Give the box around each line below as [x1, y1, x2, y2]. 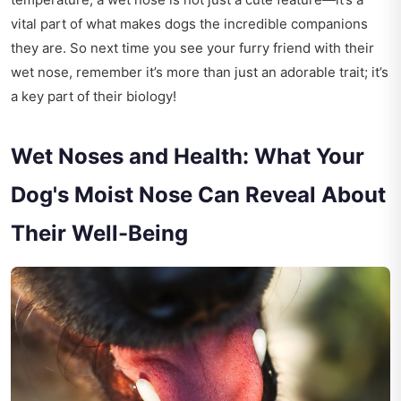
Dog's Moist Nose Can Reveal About [11, 182, 386, 209]
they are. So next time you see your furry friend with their [11, 39, 374, 57]
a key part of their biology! [11, 88, 176, 106]
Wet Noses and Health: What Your [11, 143, 364, 170]
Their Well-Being [11, 220, 188, 247]
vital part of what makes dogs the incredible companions [11, 15, 368, 33]
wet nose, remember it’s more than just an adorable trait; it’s [11, 64, 388, 81]
